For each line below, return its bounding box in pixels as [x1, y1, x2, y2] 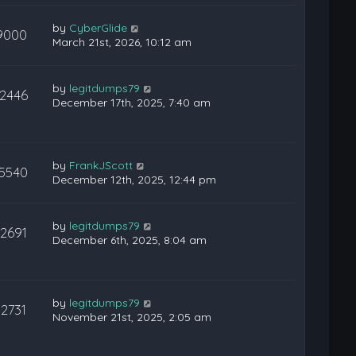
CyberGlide [69, 21, 128, 35]
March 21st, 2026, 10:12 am [52, 35, 192, 49]
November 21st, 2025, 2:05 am [52, 310, 212, 324]
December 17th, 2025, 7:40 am [52, 95, 211, 110]
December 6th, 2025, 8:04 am [52, 233, 207, 247]
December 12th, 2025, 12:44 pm [52, 172, 217, 187]
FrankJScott [69, 158, 133, 172]
